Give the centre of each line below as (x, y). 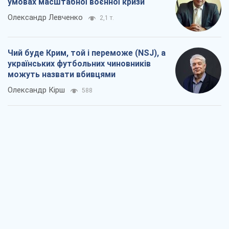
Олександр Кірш (36, 90)
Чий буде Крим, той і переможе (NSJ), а (87, 53)
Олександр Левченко (45, 17)
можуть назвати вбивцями (62, 74)
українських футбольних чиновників (79, 63)
